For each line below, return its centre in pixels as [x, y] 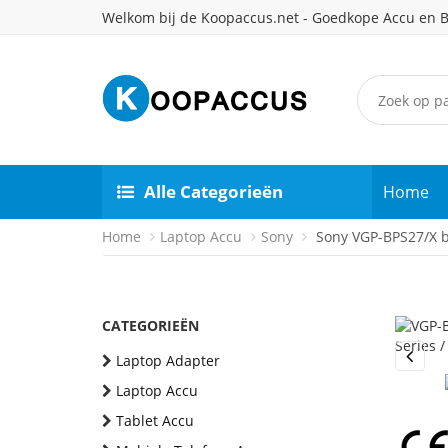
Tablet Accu [155, 420]
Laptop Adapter [168, 360]
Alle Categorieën [213, 191]
